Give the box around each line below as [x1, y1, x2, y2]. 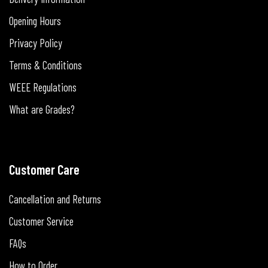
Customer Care [9, 161, 80, 177]
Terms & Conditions [9, 58, 82, 72]
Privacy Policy [9, 36, 62, 50]
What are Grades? [9, 102, 75, 116]
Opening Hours [9, 14, 61, 28]
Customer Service [9, 214, 74, 228]
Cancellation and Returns [9, 192, 101, 206]
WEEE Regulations [9, 80, 77, 94]
